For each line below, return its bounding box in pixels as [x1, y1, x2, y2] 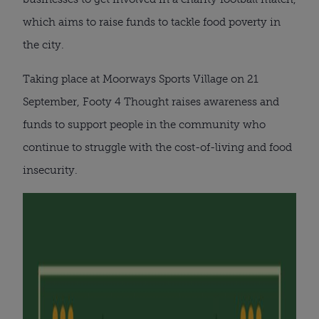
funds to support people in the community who [23, 117, 266, 131]
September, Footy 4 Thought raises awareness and [23, 95, 279, 108]
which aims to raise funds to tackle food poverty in [23, 15, 281, 28]
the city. [23, 38, 64, 51]
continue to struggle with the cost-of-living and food [23, 140, 292, 154]
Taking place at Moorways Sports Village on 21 [23, 72, 258, 85]
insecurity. [23, 163, 78, 177]
